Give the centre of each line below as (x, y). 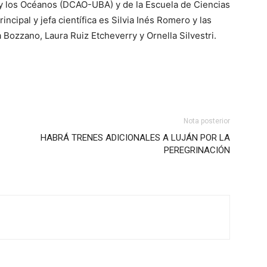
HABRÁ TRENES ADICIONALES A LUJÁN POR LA (135, 138)
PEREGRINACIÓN (197, 150)
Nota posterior (207, 121)
